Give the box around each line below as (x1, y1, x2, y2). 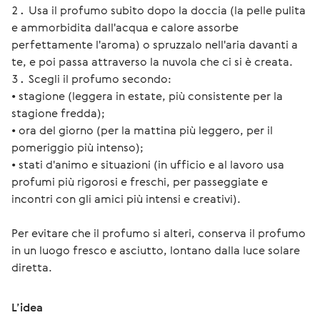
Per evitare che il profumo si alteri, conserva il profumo (11, 225, 309, 241)
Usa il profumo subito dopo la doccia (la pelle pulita (29, 2, 306, 18)
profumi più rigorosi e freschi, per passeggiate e (11, 174, 268, 189)
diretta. (11, 259, 52, 275)
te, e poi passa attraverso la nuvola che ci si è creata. (11, 54, 293, 69)
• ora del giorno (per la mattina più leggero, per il (11, 122, 273, 138)
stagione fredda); (11, 105, 105, 121)
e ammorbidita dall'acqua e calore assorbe (11, 19, 239, 35)
